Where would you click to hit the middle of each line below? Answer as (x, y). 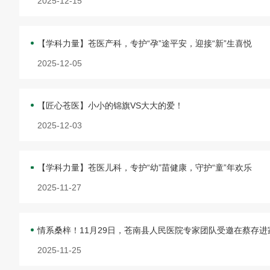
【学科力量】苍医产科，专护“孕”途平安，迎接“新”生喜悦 (145, 43)
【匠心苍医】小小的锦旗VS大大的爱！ (111, 105)
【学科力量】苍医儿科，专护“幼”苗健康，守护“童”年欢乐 (145, 168)
